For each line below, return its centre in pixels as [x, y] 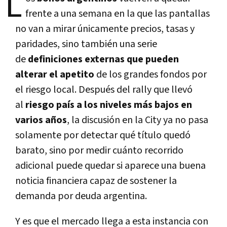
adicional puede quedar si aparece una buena [110, 165]
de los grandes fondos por [152, 74]
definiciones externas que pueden [103, 59]
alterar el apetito [55, 74]
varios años [41, 120]
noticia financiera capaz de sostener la [96, 181]
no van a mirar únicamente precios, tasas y [105, 29]
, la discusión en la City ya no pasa [138, 120]
